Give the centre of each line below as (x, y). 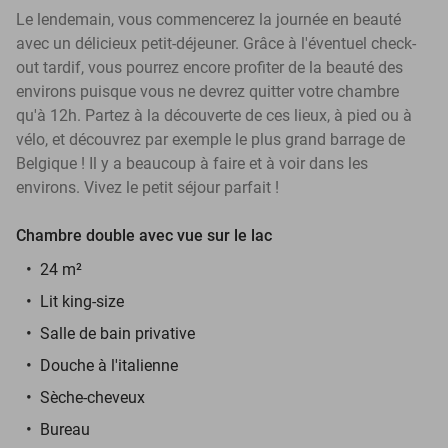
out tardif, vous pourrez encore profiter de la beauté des (209, 67)
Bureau (65, 429)
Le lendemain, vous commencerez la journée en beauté (208, 19)
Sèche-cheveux (92, 397)
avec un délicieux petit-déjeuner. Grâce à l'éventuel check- (216, 43)
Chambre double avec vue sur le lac (144, 235)
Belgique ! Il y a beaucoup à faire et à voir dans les (192, 163)
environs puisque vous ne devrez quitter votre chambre (207, 91)
